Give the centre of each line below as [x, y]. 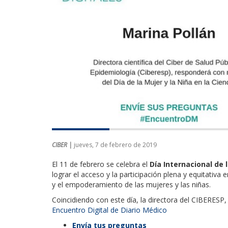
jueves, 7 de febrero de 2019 [115, 145]
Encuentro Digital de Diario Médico [109, 210]
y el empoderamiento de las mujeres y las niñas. [131, 184]
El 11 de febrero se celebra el [101, 164]
